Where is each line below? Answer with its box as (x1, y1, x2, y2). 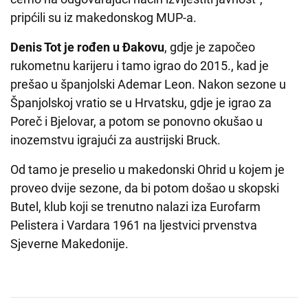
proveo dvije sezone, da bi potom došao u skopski (10, 181, 279, 196)
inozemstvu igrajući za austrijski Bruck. (10, 133, 221, 148)
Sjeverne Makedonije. (10, 236, 134, 252)
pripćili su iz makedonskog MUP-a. (10, 10, 197, 25)
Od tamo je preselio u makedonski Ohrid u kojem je (10, 162, 285, 177)
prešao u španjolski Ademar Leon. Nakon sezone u (10, 77, 286, 92)
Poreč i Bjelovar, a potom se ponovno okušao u (10, 114, 263, 129)
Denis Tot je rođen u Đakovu (10, 40, 164, 55)
